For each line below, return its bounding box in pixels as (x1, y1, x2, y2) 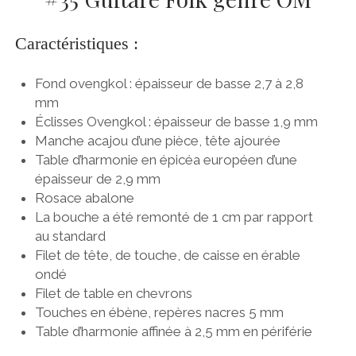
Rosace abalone (35, 189, 135, 206)
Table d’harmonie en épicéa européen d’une (35, 151, 298, 168)
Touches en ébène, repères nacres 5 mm (35, 304, 284, 320)
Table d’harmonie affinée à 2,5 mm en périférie (35, 323, 313, 339)
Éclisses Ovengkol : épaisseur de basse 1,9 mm (35, 113, 319, 130)
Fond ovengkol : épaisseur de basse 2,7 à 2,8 (35, 75, 304, 91)
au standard (35, 227, 106, 244)
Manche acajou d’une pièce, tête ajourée (35, 132, 281, 149)
